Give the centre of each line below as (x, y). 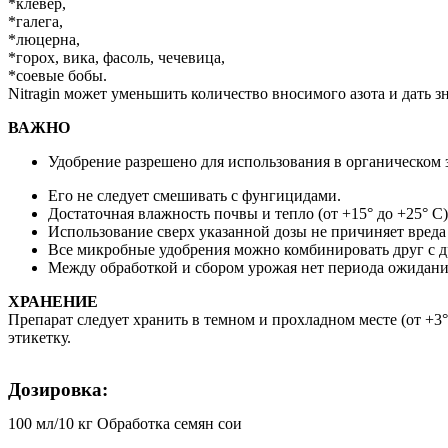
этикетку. (39, 337)
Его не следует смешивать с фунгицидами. (194, 195)
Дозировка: (58, 389)
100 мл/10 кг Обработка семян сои (125, 423)
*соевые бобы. (57, 75)
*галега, (35, 21)
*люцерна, (44, 39)
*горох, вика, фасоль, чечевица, (116, 57)
